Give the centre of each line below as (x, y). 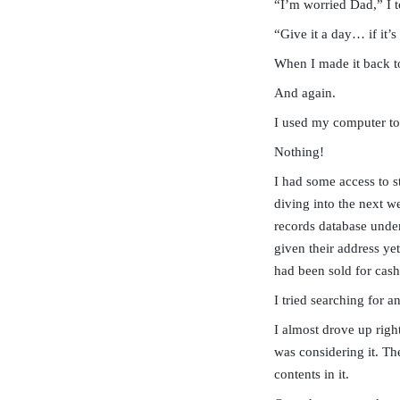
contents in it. (312, 374)
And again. (305, 93)
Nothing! (299, 152)
